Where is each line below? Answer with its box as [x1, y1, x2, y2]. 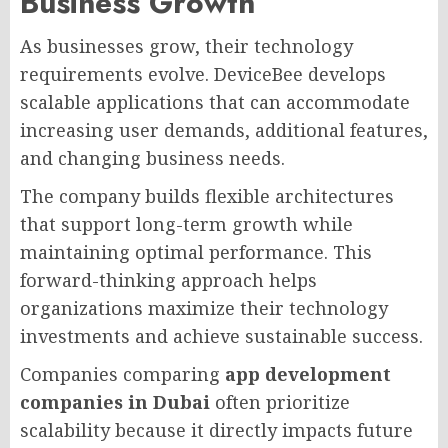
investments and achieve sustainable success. [20, 323, 423, 348]
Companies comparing [20, 361, 225, 386]
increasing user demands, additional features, [20, 117, 428, 142]
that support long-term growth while [20, 211, 353, 236]
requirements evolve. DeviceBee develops [20, 61, 386, 86]
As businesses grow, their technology [20, 33, 353, 58]
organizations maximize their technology [20, 295, 388, 320]
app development [225, 361, 391, 386]
